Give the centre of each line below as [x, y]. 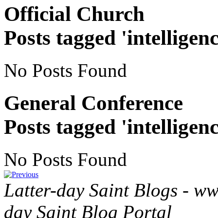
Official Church [74, 14]
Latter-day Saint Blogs [91, 190]
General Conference [93, 103]
